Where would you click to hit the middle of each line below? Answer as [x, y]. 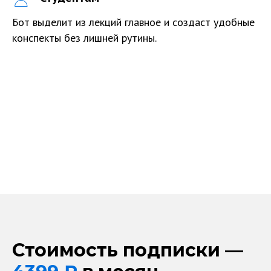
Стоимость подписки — [128, 250]
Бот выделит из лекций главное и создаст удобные [133, 22]
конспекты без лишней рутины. [84, 38]
